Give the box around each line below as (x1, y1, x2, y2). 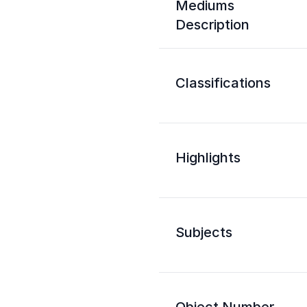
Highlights (175, 149, 241, 166)
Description (175, 16, 249, 33)
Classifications (175, 75, 271, 91)
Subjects (175, 224, 232, 241)
